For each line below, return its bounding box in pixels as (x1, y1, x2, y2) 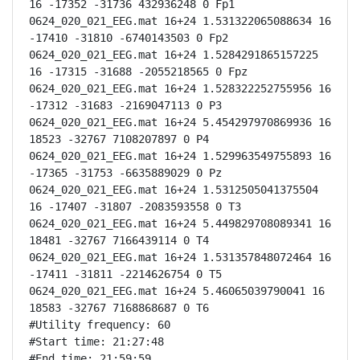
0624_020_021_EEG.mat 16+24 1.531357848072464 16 (29, 251, 331, 264)
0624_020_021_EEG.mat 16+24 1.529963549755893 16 (29, 149, 331, 162)
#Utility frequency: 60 (29, 318, 170, 331)
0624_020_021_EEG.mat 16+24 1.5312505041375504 (29, 183, 318, 196)
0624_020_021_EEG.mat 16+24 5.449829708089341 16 (29, 217, 331, 230)
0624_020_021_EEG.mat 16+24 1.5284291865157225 (29, 48, 318, 61)
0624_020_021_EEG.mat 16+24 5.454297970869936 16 (29, 116, 331, 129)
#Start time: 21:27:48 (29, 335, 164, 348)
